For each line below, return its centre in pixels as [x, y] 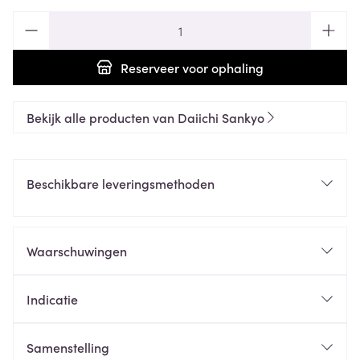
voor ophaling [221, 67]
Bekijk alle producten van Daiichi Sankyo [145, 117]
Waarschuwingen [77, 251]
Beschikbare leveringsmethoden [121, 183]
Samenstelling [68, 347]
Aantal [31, 19]
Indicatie [52, 299]
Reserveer [150, 67]
